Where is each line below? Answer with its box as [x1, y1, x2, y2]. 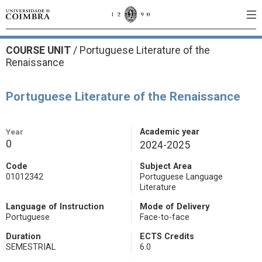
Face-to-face [140, 212, 189, 222]
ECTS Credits [140, 232, 194, 242]
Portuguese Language [140, 172, 223, 182]
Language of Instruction [6, 202, 104, 212]
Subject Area [140, 161, 192, 171]
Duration [6, 232, 41, 242]
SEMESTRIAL [6, 242, 56, 252]
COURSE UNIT [6, 44, 73, 56]
